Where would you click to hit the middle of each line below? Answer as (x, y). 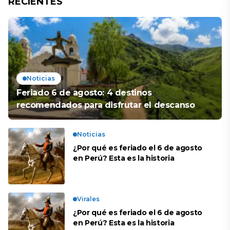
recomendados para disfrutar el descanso (106, 105)
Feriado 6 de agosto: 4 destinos (84, 93)
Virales (88, 199)
